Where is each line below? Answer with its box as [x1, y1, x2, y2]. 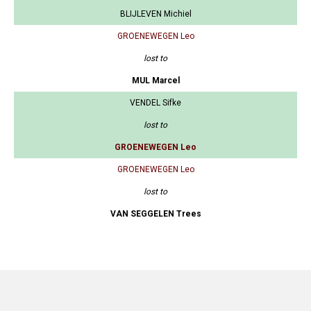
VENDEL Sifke [130, 98, 181, 108]
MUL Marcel [131, 76, 180, 86]
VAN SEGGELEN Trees [110, 209, 201, 219]
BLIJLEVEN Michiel [119, 9, 192, 19]
